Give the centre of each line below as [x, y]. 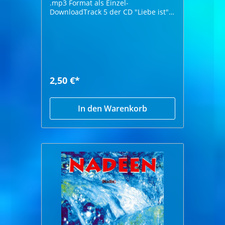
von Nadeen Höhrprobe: [112, 21]
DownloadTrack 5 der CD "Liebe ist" [109, 12]
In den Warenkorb [113, 108]
